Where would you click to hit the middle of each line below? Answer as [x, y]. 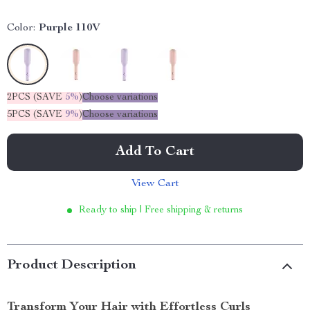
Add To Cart [155, 152]
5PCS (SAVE [36, 115]
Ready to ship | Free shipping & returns [161, 210]
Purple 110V [70, 28]
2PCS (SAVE [36, 98]
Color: [21, 28]
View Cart [155, 184]
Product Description [72, 266]
